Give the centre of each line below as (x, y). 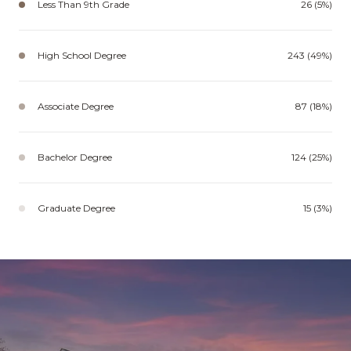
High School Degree (82, 55)
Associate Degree (76, 106)
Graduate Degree (76, 208)
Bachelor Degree (75, 157)
